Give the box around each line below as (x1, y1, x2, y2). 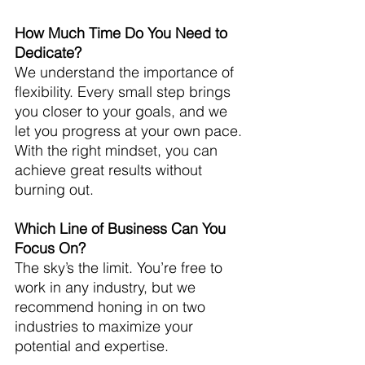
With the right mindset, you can (15, 140, 222, 160)
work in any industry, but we (15, 277, 200, 297)
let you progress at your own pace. (15, 121, 246, 140)
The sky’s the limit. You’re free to (15, 257, 226, 277)
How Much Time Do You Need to (15, 23, 231, 42)
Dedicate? (15, 42, 81, 62)
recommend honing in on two (15, 297, 209, 316)
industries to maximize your (15, 316, 197, 336)
